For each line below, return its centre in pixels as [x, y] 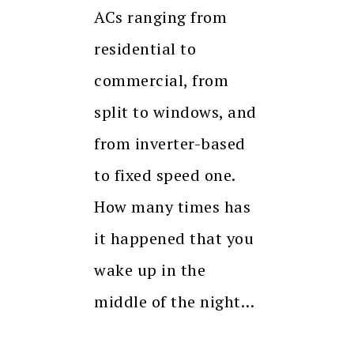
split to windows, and [175, 111]
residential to [145, 48]
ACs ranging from [160, 17]
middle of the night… [174, 301]
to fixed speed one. [165, 175]
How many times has [172, 206]
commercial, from [161, 80]
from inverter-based [170, 143]
